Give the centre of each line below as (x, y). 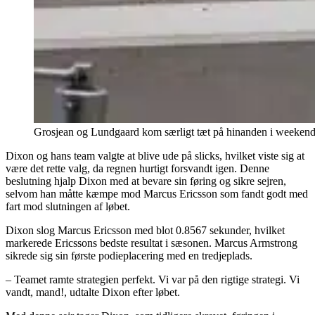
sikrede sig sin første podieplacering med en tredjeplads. (129, 256)
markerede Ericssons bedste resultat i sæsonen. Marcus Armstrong (152, 243)
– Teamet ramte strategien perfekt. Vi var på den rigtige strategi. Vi (153, 280)
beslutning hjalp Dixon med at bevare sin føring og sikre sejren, (146, 181)
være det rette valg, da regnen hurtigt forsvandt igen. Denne (137, 169)
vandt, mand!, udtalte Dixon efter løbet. (93, 292)
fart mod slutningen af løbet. (68, 207)
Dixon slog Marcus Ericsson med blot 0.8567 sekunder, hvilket (145, 231)
